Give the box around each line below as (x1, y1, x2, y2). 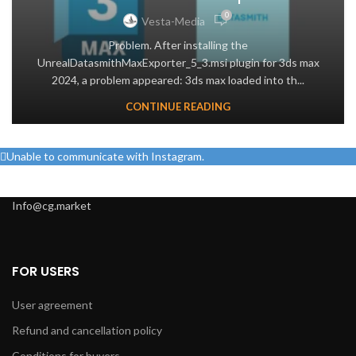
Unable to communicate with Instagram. (6, 149, 204, 164)
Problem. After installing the (108, 38, 248, 52)
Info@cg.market (12, 199, 91, 213)
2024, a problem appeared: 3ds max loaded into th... (52, 73, 304, 87)
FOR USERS (12, 262, 79, 281)
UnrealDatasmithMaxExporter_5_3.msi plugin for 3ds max (37, 56, 319, 70)
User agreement (12, 298, 93, 312)
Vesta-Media (141, 14, 205, 28)
